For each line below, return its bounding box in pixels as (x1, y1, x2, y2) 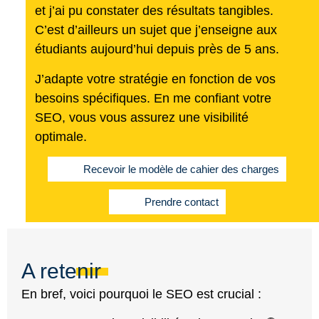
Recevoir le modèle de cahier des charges (83, 163, 280, 176)
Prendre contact (144, 196, 219, 209)
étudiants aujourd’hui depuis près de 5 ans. (34, 42, 279, 57)
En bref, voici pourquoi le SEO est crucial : (21, 286, 261, 301)
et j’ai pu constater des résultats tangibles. (34, 4, 273, 19)
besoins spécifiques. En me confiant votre (34, 90, 271, 105)
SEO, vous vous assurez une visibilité (34, 110, 249, 125)
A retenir (21, 258, 101, 283)
